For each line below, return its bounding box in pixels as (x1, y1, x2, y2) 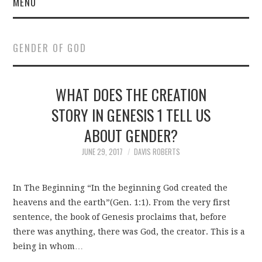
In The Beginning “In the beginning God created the (13, 182, 228, 192)
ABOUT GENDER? (84, 124, 178, 146)
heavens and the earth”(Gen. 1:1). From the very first (13, 197, 230, 207)
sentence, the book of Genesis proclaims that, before (13, 212, 227, 222)
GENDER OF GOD (13, 40, 87, 55)
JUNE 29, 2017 (82, 146, 123, 157)
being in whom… (13, 241, 84, 251)
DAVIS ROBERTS (134, 146, 180, 157)
